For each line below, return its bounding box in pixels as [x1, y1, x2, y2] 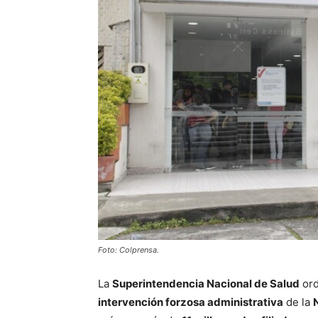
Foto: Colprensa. [98, 244, 159, 255]
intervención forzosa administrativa [98, 295, 283, 309]
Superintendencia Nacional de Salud [112, 276, 300, 290]
